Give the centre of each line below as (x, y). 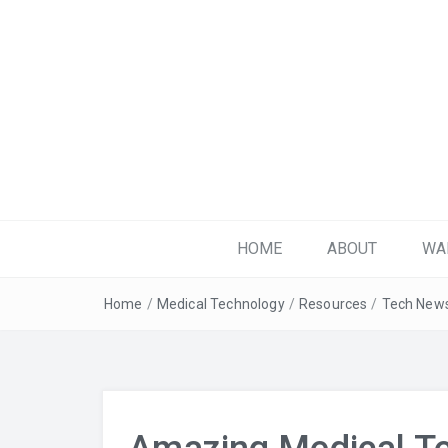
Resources (333, 304)
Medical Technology (220, 304)
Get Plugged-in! (170, 210)
